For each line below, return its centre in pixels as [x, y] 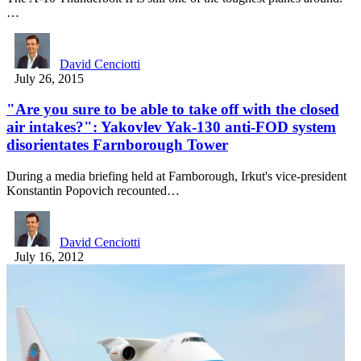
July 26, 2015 [49, 78]
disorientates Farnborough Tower [117, 145]
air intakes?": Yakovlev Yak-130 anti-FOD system [171, 127]
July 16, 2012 [49, 257]
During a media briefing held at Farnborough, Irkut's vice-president [176, 176]
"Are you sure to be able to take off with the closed [173, 110]
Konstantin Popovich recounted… [93, 191]
